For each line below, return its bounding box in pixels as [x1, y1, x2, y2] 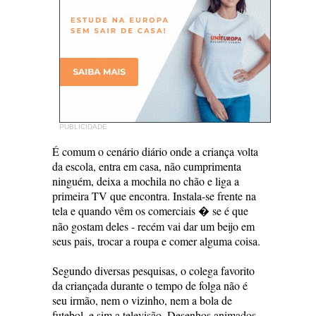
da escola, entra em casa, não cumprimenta [52, 159, 241, 174]
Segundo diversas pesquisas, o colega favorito [52, 263, 255, 278]
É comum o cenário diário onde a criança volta [52, 144, 258, 159]
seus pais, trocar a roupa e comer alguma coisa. [52, 233, 260, 248]
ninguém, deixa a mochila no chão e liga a [52, 174, 239, 188]
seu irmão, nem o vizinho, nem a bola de [52, 293, 232, 308]
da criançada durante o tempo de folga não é [52, 278, 248, 293]
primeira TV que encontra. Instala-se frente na [52, 188, 256, 203]
